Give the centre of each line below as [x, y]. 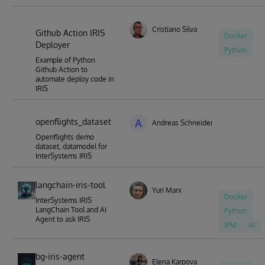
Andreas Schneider [182, 123]
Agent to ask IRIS [63, 219]
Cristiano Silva [174, 29]
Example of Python [65, 60]
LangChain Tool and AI [71, 210]
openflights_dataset [73, 122]
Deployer [53, 45]
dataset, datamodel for [71, 146]
